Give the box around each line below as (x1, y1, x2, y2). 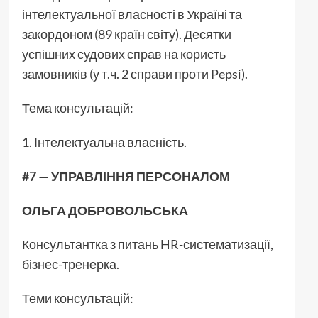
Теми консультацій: (21, 290, 133, 306)
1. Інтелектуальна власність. (21, 133, 187, 150)
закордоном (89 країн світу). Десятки (21, 26, 231, 42)
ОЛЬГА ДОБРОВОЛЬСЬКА (21, 202, 188, 218)
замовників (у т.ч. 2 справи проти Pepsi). (21, 65, 248, 82)
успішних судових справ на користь (21, 45, 226, 62)
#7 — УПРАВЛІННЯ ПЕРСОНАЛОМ (21, 168, 230, 184)
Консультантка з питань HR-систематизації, (21, 236, 273, 252)
